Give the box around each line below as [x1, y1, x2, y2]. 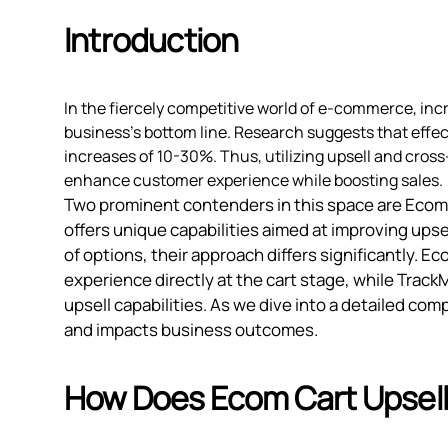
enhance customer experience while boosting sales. [64, 169, 443, 192]
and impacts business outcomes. [64, 318, 318, 342]
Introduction [64, 18, 239, 63]
